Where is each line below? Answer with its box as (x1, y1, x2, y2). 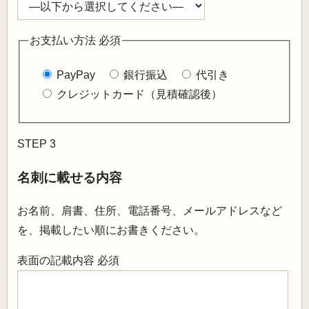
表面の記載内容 (17, 255, 97, 267)
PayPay (57, 68, 95, 81)
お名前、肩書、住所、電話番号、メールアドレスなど (17, 205, 282, 217)
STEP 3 (17, 137, 56, 150)
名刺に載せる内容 (17, 170, 122, 185)
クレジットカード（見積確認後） (57, 88, 222, 100)
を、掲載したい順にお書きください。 (17, 224, 205, 237)
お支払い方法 (30, 34, 99, 47)
